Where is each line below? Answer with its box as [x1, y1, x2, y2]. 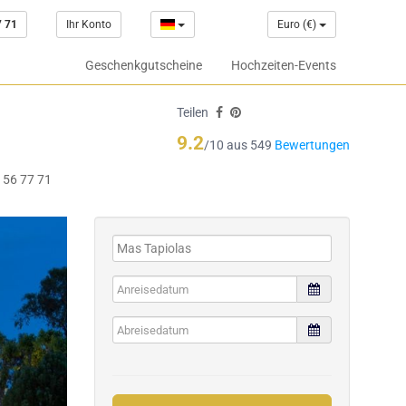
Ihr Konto [65, 18, 111, 31]
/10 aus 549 [204, 138, 275, 152]
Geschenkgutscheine [85, 58, 202, 72]
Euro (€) [276, 18, 319, 31]
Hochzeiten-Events [231, 58, 336, 72]
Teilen [177, 105, 208, 120]
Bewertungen [275, 138, 350, 152]
